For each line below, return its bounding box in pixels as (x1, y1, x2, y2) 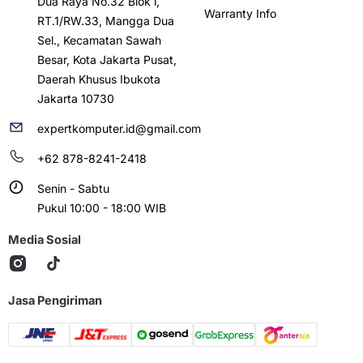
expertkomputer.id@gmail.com (37, 121, 201, 135)
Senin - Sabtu (37, 181, 109, 195)
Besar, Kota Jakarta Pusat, (37, 52, 177, 66)
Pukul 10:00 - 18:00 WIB (37, 200, 166, 215)
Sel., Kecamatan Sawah (37, 32, 161, 47)
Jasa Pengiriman (8, 293, 102, 308)
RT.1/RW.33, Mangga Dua (37, 13, 174, 28)
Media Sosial (8, 232, 81, 247)
